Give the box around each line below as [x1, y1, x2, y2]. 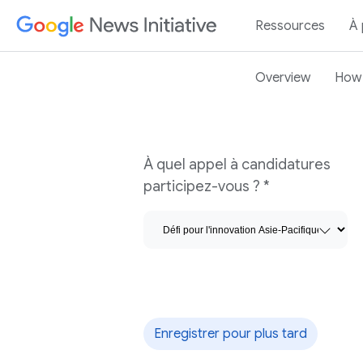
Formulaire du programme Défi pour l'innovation [58, 146, 341, 162]
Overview [255, 69, 310, 86]
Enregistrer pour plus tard [154, 326, 308, 342]
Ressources [255, 17, 325, 34]
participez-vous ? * [143, 177, 271, 195]
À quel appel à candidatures [143, 156, 331, 173]
